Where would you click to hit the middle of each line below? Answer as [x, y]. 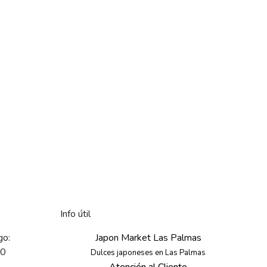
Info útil [75, 214]
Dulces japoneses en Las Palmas [148, 253]
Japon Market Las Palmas [148, 238]
